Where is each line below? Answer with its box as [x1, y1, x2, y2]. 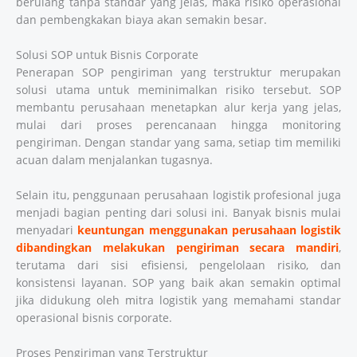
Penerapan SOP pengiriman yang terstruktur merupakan [16, 64, 341, 80]
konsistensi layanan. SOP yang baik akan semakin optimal [16, 274, 341, 290]
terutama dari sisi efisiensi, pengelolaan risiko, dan [16, 257, 341, 273]
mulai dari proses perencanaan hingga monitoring [16, 116, 341, 132]
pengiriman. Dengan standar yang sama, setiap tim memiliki [16, 134, 341, 150]
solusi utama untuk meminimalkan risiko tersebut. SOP [16, 81, 341, 97]
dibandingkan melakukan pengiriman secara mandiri [16, 239, 339, 255]
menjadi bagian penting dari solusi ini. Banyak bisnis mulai [16, 204, 341, 220]
